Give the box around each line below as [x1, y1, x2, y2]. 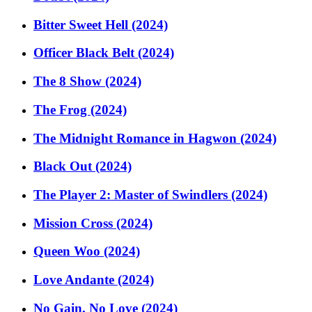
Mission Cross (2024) [33, 215, 153, 231]
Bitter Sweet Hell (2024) [33, 17, 168, 32]
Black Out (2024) [33, 159, 132, 174]
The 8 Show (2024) [33, 74, 141, 89]
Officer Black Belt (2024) [33, 45, 174, 61]
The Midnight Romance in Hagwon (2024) [33, 130, 276, 146]
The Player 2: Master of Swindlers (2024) [33, 187, 267, 202]
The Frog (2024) [33, 102, 127, 117]
